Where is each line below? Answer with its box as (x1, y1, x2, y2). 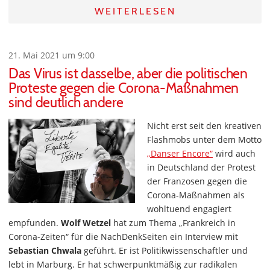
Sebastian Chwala (8, 245, 81, 257)
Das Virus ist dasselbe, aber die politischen (8, 65, 248, 83)
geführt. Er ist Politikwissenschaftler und (81, 245, 248, 257)
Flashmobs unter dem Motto (147, 134, 262, 146)
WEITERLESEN (94, 5, 176, 17)
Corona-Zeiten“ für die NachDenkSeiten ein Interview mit (8, 231, 238, 243)
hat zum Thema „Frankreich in (111, 217, 236, 229)
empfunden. (8, 217, 61, 229)
